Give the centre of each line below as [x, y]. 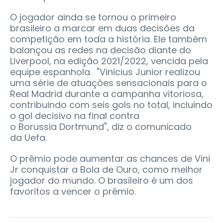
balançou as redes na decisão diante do [101, 50]
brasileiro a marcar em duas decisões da [102, 28]
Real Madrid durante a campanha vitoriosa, [107, 94]
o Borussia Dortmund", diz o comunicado [101, 126]
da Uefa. [28, 137]
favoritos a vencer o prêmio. [74, 191]
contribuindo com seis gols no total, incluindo [111, 105]
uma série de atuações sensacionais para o [109, 83]
